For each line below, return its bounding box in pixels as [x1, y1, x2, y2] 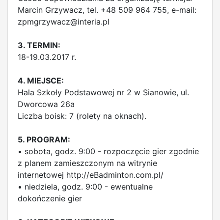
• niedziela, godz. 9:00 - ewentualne [18, 182, 153, 192]
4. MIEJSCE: [18, 76, 64, 85]
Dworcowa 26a [18, 99, 75, 109]
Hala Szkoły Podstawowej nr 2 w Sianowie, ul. [18, 87, 189, 97]
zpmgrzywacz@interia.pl [18, 17, 110, 27]
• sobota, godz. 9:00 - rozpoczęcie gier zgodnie [18, 146, 199, 156]
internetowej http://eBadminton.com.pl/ [18, 170, 164, 180]
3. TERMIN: [18, 40, 60, 50]
